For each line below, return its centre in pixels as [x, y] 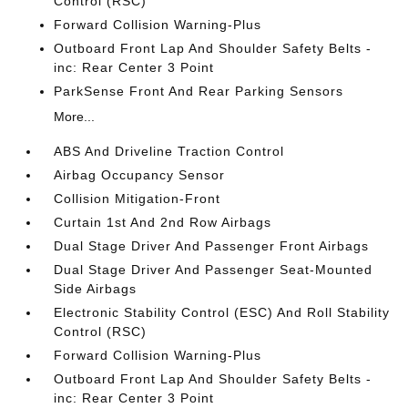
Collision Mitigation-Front [138, 199]
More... [75, 117]
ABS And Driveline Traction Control [169, 151]
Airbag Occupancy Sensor [140, 175]
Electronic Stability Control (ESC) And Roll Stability [222, 312]
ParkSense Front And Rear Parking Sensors [199, 91]
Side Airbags [96, 289]
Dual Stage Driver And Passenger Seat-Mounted [214, 270]
